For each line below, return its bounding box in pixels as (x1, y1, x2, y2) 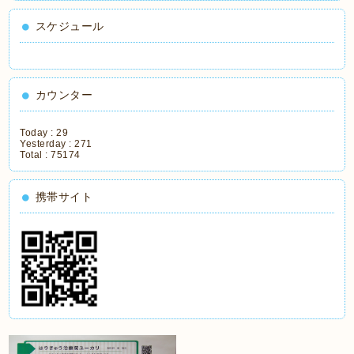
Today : (20, 127, 57, 138)
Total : (20, 149, 51, 160)
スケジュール (35, 20, 104, 32)
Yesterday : (20, 138, 75, 149)
